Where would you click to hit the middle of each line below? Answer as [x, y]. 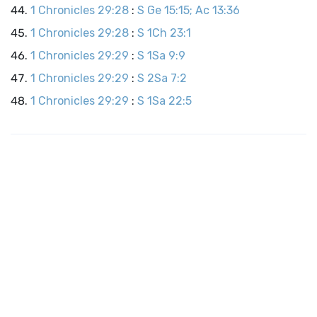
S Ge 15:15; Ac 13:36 [189, 10]
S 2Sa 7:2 [162, 78]
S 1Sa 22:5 [165, 101]
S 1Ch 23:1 [164, 33]
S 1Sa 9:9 [161, 56]
